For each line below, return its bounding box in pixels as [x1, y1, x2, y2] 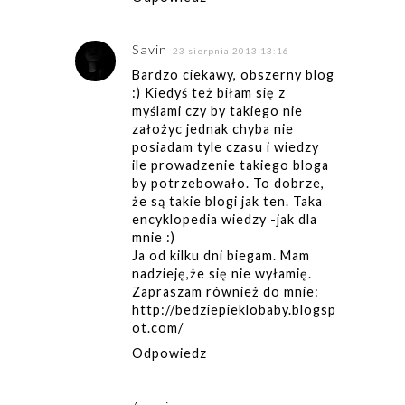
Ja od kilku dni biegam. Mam [131, 248, 310, 264]
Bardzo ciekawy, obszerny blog [131, 67, 334, 83]
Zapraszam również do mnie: [131, 284, 319, 300]
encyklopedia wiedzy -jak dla [131, 212, 317, 228]
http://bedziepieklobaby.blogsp [131, 302, 336, 318]
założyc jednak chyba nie [131, 121, 294, 137]
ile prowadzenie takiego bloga [131, 157, 329, 174]
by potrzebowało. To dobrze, [131, 175, 325, 192]
